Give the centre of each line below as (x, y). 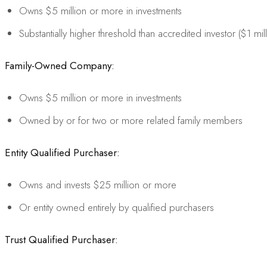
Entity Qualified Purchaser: (62, 152)
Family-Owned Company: (60, 65)
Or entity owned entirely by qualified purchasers (117, 207)
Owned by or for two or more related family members (131, 120)
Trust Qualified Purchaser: (61, 239)
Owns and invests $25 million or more (98, 184)
